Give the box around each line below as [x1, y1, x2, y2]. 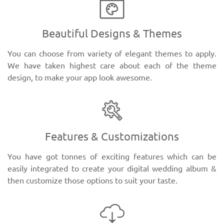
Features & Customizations [45, 130, 179, 142]
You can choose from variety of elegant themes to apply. [7, 49, 216, 58]
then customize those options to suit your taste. [7, 176, 177, 185]
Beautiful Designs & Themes [42, 27, 182, 39]
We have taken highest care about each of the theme [7, 61, 216, 70]
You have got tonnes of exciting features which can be [7, 152, 216, 161]
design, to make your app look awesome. [7, 73, 152, 82]
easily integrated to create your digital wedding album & [7, 164, 216, 173]
